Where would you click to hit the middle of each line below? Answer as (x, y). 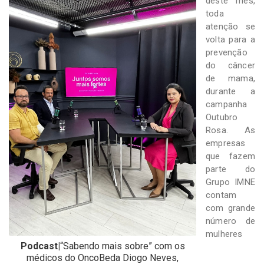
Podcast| (40, 246)
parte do (230, 169)
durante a (230, 91)
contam (221, 195)
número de (230, 221)
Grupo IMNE (230, 182)
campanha (227, 104)
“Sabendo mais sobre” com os (122, 246)
